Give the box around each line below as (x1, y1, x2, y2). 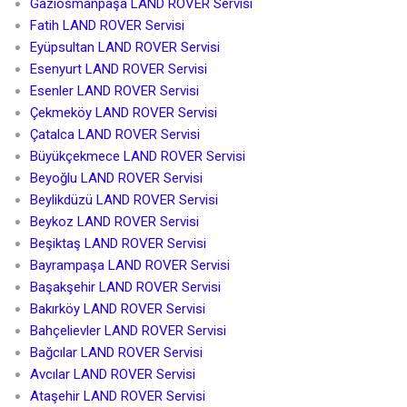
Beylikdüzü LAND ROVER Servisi (29, 192, 218, 209)
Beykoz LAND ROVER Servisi (29, 213, 199, 231)
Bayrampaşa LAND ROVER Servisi (29, 257, 230, 274)
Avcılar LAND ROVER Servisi (29, 366, 195, 383)
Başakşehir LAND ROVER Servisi (29, 279, 221, 296)
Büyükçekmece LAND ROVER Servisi (29, 148, 245, 165)
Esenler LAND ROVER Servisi (29, 83, 199, 100)
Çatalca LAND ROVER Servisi (29, 126, 200, 144)
